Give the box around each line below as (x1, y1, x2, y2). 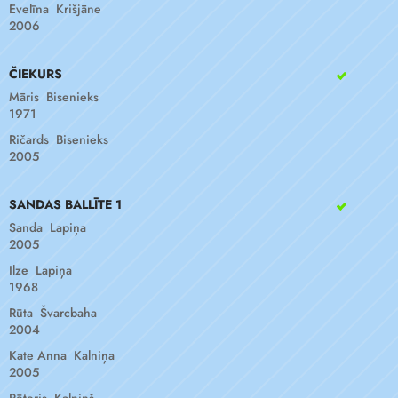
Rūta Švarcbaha (9, 304, 97, 322)
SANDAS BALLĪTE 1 (9, 195, 122, 213)
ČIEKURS (9, 65, 62, 83)
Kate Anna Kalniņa (9, 346, 115, 364)
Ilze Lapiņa (9, 261, 72, 279)
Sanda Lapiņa (9, 219, 86, 236)
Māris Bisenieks (9, 88, 99, 106)
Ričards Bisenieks (9, 131, 108, 148)
